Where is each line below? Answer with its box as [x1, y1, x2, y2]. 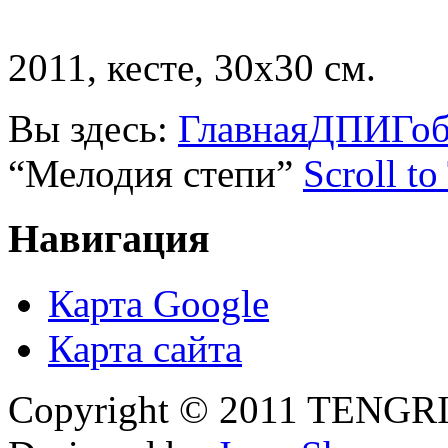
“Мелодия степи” [8, 152, 303, 196]
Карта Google [48, 281, 269, 325]
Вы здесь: [8, 107, 178, 151]
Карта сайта [48, 326, 242, 370]
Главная [178, 107, 308, 151]
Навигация [8, 215, 210, 261]
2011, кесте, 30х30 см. [8, 46, 376, 90]
